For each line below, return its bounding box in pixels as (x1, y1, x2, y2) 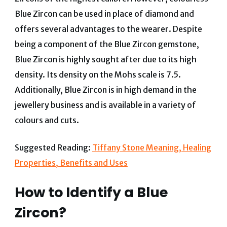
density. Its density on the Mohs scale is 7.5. (14, 69, 181, 80)
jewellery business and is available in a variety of (14, 99, 196, 110)
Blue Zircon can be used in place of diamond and (14, 8, 194, 19)
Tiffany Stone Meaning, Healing (92, 142, 211, 153)
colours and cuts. (14, 115, 79, 125)
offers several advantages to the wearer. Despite (14, 23, 202, 34)
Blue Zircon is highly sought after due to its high (14, 54, 197, 64)
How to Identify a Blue (14, 182, 168, 202)
